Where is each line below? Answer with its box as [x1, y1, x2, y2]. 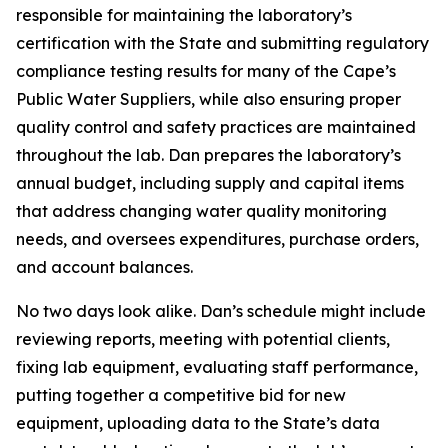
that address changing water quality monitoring [16, 201, 387, 221]
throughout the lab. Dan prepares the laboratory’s [16, 145, 401, 165]
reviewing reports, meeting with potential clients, [16, 329, 390, 349]
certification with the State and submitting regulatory [16, 33, 429, 53]
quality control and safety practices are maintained [16, 117, 416, 137]
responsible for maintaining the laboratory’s [16, 5, 352, 25]
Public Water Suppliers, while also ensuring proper [16, 89, 401, 109]
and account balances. [16, 257, 193, 277]
